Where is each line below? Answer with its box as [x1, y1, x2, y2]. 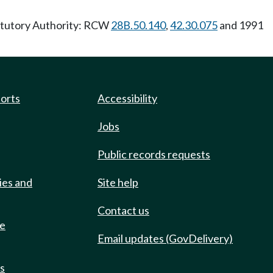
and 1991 [218, 18, 263, 32]
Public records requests [97, 147, 210, 161]
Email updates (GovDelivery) [97, 232, 233, 245]
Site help [97, 175, 138, 189]
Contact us [97, 204, 149, 217]
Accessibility [97, 91, 157, 105]
